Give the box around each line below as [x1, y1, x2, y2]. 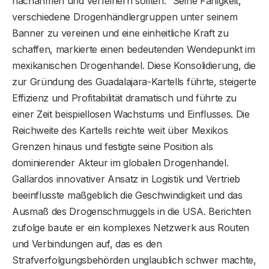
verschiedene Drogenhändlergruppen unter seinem [12, 11, 238, 23]
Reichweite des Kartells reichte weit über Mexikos [12, 124, 228, 137]
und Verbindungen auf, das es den [12, 238, 162, 250]
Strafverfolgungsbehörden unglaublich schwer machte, [12, 254, 256, 267]
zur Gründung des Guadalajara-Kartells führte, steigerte [12, 76, 256, 88]
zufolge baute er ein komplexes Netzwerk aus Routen [12, 222, 249, 234]
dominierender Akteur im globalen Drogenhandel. [12, 157, 229, 169]
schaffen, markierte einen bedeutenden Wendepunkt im [12, 43, 255, 56]
